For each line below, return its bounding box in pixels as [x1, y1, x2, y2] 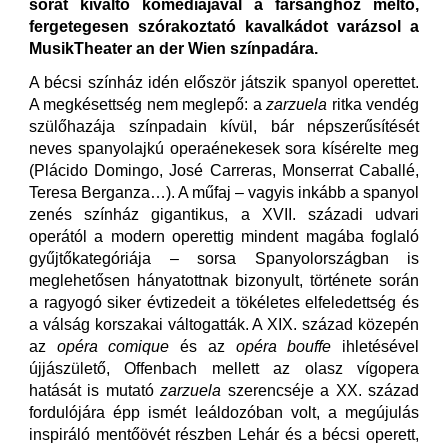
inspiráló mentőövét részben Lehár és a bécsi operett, [29, 425, 419, 443]
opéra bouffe [235, 337, 332, 355]
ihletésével [331, 337, 420, 355]
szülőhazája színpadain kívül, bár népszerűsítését [29, 117, 419, 135]
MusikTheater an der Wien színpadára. [29, 39, 318, 57]
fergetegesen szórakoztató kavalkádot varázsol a [29, 17, 419, 35]
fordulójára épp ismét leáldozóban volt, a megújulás [29, 403, 419, 421]
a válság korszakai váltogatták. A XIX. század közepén [29, 315, 419, 333]
